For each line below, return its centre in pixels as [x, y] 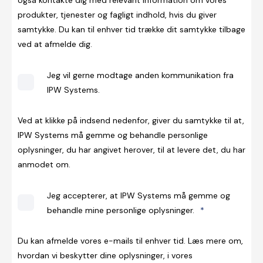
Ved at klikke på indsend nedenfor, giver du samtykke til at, [131, 120]
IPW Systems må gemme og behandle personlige [113, 135]
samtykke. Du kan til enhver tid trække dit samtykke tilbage [131, 29]
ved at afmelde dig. [55, 44]
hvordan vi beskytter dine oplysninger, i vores [105, 255]
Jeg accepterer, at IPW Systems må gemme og [139, 195]
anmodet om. [44, 164]
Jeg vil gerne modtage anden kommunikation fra [140, 75]
